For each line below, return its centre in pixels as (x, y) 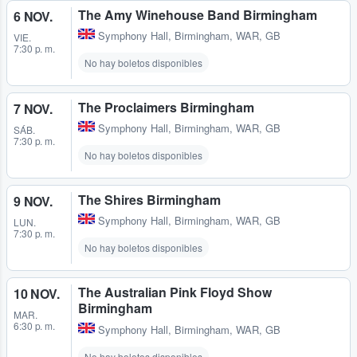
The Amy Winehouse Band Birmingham (198, 15)
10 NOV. (37, 294)
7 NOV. (33, 109)
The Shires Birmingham (149, 200)
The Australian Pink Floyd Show (175, 292)
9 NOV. (33, 202)
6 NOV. (33, 17)
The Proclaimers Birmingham (166, 108)
